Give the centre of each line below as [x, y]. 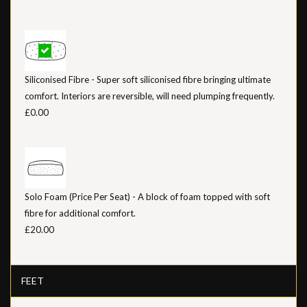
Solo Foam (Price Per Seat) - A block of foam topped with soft [147, 196]
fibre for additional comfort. [80, 213]
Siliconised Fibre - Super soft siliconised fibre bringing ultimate [148, 79]
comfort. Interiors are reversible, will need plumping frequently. [150, 96]
